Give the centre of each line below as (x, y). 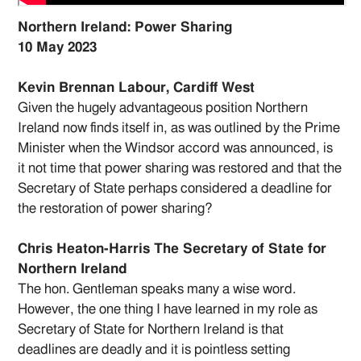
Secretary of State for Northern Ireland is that (151, 330)
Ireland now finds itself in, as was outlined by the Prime (179, 128)
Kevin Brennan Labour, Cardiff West (137, 88)
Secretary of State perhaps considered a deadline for (175, 189)
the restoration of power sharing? (115, 209)
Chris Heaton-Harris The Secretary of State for (172, 249)
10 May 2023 (58, 48)
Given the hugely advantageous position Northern (163, 108)
